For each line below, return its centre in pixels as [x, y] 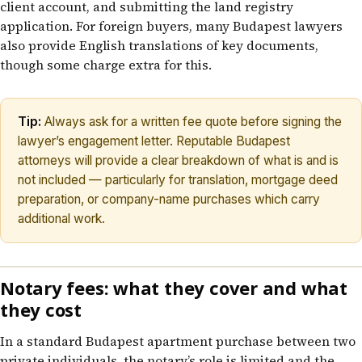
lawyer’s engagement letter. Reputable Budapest [154, 141]
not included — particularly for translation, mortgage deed [177, 179]
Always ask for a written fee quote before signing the [191, 121]
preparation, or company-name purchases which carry [168, 199]
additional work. [61, 218]
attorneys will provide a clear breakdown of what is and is [178, 160]
